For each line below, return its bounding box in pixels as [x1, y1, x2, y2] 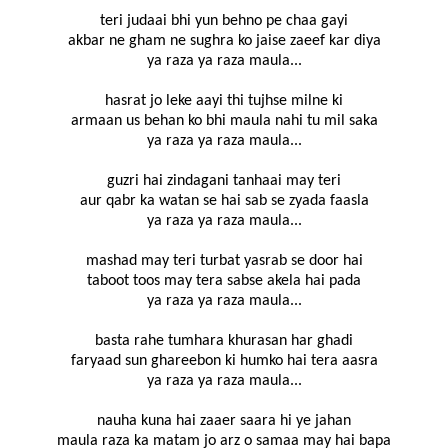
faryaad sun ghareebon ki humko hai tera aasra [70, 353, 378, 370]
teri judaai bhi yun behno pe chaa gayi [100, 13, 348, 30]
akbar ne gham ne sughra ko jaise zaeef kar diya [67, 33, 381, 50]
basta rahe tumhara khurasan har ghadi [95, 333, 353, 350]
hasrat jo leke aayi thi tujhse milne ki [105, 93, 343, 110]
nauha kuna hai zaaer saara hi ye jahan [97, 413, 351, 430]
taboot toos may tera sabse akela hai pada [87, 273, 361, 290]
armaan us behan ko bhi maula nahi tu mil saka [70, 113, 378, 130]
